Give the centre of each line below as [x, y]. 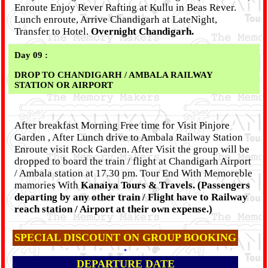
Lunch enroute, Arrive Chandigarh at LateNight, [116, 19]
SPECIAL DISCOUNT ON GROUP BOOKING [125, 237]
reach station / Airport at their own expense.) [113, 209]
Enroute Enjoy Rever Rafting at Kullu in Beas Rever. [125, 7]
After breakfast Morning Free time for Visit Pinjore [122, 125]
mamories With [48, 185]
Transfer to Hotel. [53, 31]
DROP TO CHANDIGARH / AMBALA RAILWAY [114, 75]
